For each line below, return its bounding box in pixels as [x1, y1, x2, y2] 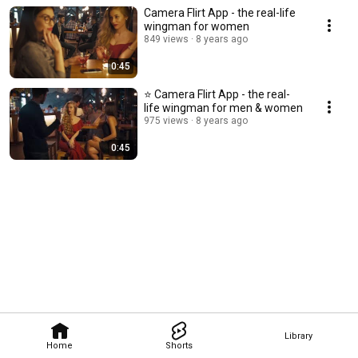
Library [284, 330, 312, 341]
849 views [144, 34, 189, 46]
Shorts [165, 340, 193, 351]
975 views [144, 115, 189, 127]
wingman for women [144, 20, 249, 34]
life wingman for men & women [144, 101, 303, 115]
